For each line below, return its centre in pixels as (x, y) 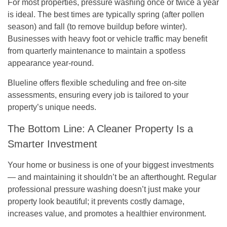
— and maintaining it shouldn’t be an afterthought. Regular (112, 177)
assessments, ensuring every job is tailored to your (98, 95)
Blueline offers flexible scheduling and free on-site (97, 83)
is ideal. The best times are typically (72, 14)
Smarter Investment (52, 144)
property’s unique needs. (52, 107)
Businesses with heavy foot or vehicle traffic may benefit (107, 39)
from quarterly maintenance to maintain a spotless (97, 51)
